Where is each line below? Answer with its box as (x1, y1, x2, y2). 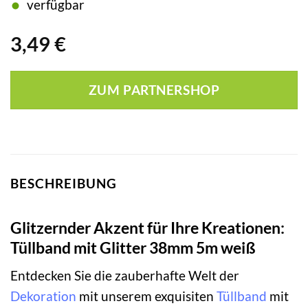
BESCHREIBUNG (10, 175, 117, 192)
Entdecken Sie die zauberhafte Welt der (10, 267, 239, 284)
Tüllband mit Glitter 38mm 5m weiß (10, 237, 256, 257)
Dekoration (10, 288, 76, 305)
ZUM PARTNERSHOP (88, 82, 220, 98)
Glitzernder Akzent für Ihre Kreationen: (10, 217, 285, 237)
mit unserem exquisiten (76, 288, 217, 305)
